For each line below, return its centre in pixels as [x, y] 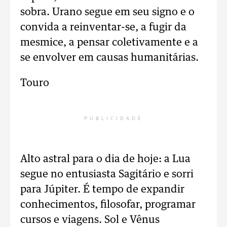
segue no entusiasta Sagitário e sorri [107, 174]
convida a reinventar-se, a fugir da [103, 27]
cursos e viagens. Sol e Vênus [90, 220]
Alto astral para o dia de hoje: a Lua [105, 159]
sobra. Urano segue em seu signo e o [107, 12]
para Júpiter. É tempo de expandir [102, 190]
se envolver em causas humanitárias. [109, 58]
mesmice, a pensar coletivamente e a [109, 43]
